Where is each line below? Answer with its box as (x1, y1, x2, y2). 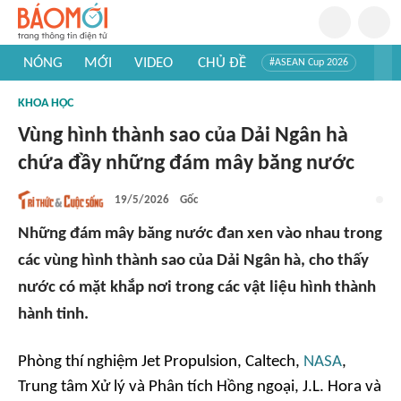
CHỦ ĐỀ (197, 55, 246, 71)
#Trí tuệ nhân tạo (30, 84, 104, 95)
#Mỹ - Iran (127, 84, 172, 95)
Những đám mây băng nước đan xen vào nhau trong (18, 226, 382, 243)
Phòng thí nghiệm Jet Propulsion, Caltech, (18, 354, 303, 371)
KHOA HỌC (18, 97, 73, 110)
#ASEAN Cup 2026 (269, 57, 348, 68)
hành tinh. (18, 306, 89, 323)
